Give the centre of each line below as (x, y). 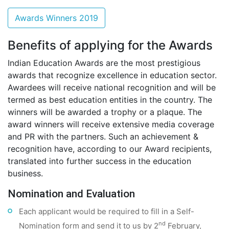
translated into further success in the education (99, 161)
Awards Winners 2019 (56, 18)
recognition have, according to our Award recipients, (110, 149)
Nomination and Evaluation (71, 194)
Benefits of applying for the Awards (110, 45)
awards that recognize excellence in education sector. (112, 75)
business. (25, 173)
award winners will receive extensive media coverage (111, 124)
